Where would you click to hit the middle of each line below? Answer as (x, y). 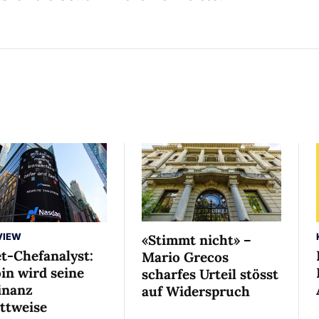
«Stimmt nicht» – (197, 240)
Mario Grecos (185, 257)
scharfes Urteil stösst (210, 274)
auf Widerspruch (196, 292)
